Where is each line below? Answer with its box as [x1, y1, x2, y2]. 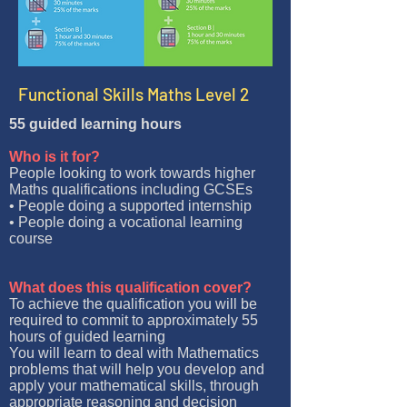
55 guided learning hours [9, 116, 182, 132]
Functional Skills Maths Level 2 [18, 84, 249, 104]
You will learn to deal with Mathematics [9, 345, 259, 361]
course [9, 231, 53, 246]
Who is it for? [9, 149, 100, 164]
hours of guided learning [9, 329, 165, 344]
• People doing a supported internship [9, 198, 252, 213]
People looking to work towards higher [9, 165, 255, 181]
